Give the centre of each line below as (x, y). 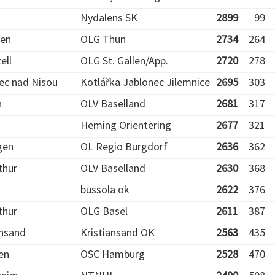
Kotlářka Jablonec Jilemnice (145, 82)
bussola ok (105, 189)
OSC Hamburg (113, 254)
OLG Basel (104, 211)
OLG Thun (103, 39)
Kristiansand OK (118, 232)
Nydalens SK (109, 17)
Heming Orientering (126, 125)
